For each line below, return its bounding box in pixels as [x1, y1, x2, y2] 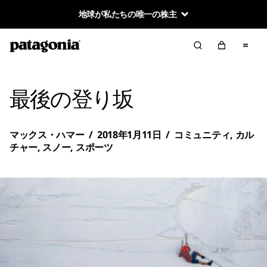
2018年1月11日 [97, 128, 162, 141]
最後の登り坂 [10, 84, 133, 116]
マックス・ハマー [10, 128, 85, 141]
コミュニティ [174, 128, 231, 141]
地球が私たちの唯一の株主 [78, 8, 177, 20]
